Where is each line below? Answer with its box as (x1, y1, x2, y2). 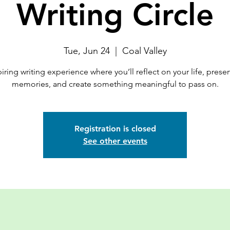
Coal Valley (122, 45, 167, 56)
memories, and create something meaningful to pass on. (11, 79, 219, 89)
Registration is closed (74, 124, 156, 133)
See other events (83, 136, 147, 146)
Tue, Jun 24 (63, 45, 110, 56)
